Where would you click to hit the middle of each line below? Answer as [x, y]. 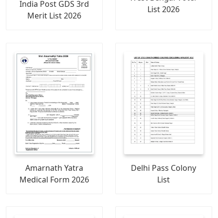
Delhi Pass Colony [164, 168]
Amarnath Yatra [54, 168]
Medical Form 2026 [54, 180]
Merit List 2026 [54, 16]
